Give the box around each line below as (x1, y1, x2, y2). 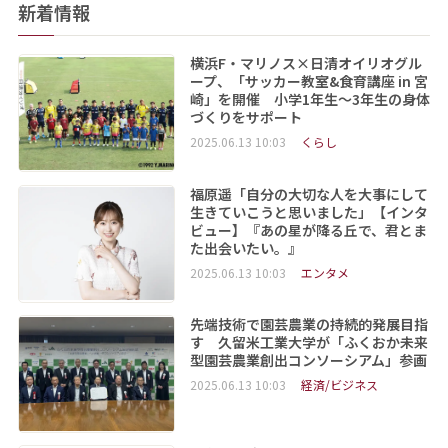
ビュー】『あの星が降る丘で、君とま (189, 219, 427, 240)
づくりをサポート (189, 107, 302, 128)
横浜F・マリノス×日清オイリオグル (189, 53, 422, 74)
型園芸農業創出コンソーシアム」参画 (189, 350, 427, 371)
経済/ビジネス (300, 376, 378, 394)
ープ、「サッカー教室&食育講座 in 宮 (189, 71, 428, 92)
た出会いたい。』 (189, 237, 302, 258)
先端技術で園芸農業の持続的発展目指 (189, 314, 428, 335)
